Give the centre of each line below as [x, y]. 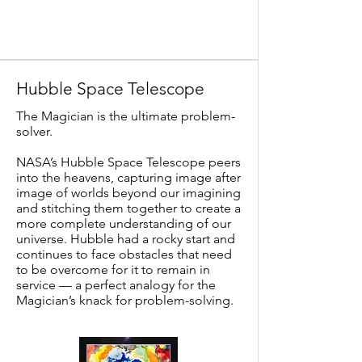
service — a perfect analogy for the [116, 285]
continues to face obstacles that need [124, 254]
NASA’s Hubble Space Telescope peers [128, 162]
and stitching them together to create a [128, 208]
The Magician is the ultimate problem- [126, 116]
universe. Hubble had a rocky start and [126, 239]
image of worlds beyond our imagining [128, 193]
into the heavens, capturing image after [128, 177]
